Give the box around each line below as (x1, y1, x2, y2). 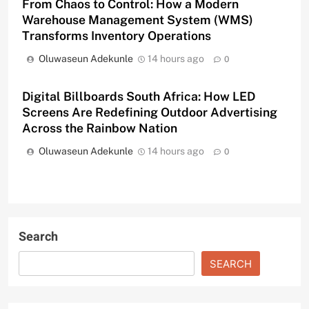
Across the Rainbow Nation (22, 121, 177, 136)
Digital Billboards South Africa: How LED (22, 89, 255, 104)
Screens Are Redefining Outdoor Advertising (22, 105, 277, 120)
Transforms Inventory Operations (22, 28, 211, 43)
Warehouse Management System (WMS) (22, 12, 253, 28)
